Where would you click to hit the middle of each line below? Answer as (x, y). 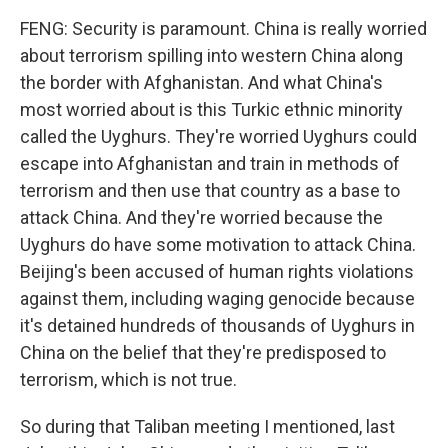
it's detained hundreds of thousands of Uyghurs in (217, 325)
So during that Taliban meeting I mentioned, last (207, 426)
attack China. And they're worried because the (201, 217)
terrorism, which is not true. (128, 379)
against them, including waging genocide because (217, 298)
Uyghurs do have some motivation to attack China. (218, 244)
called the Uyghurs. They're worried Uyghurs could (218, 136)
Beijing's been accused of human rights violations (217, 271)
